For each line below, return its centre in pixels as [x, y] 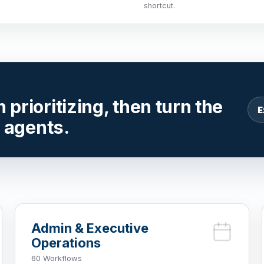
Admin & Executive [90, 228]
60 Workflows [56, 258]
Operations [66, 242]
